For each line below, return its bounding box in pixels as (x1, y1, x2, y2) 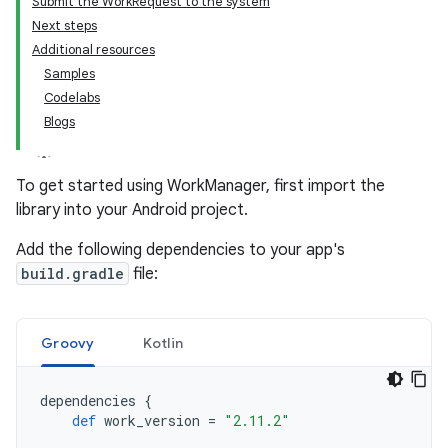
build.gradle (21, 264, 124, 283)
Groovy (41, 334, 95, 352)
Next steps (32, 17, 97, 34)
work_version (104, 411, 200, 430)
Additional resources (32, 41, 155, 58)
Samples (44, 65, 95, 82)
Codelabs (44, 89, 100, 106)
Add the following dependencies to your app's (16, 240, 345, 260)
